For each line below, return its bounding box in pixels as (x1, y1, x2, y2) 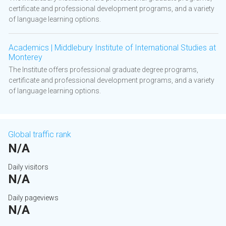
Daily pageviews (8, 194, 59, 202)
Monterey (9, 52, 42, 63)
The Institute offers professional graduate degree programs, (9, 66, 198, 74)
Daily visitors (8, 163, 48, 172)
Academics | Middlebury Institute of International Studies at (9, 43, 216, 53)
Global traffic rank (8, 130, 71, 140)
